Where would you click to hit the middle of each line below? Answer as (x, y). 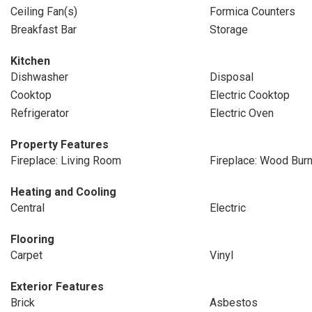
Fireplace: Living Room (66, 161)
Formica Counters (252, 11)
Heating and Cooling (63, 192)
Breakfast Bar (44, 30)
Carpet (26, 255)
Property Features (60, 145)
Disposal (231, 77)
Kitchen (30, 61)
